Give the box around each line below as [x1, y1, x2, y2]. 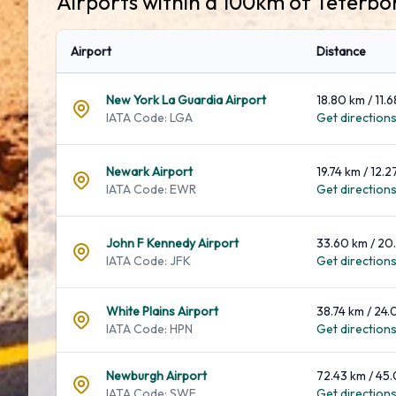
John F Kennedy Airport [106, 235, 239, 251]
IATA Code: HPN [106, 321, 193, 337]
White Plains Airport [106, 303, 218, 319]
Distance [316, 43, 366, 59]
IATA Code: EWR [106, 181, 196, 197]
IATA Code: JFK [106, 253, 191, 269]
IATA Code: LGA [106, 110, 193, 126]
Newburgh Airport [106, 368, 207, 384]
